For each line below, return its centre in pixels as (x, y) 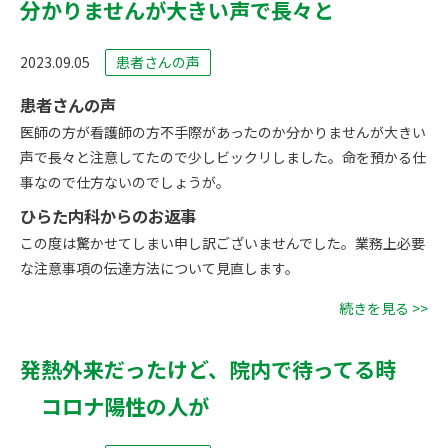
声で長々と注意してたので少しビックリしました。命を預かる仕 (223, 156)
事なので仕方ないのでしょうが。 (125, 181)
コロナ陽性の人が (114, 405)
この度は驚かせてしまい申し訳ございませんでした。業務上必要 (222, 242)
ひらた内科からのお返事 (108, 215)
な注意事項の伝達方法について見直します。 (159, 267)
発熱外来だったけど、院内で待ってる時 (218, 368)
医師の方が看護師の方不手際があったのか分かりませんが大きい (223, 131)
